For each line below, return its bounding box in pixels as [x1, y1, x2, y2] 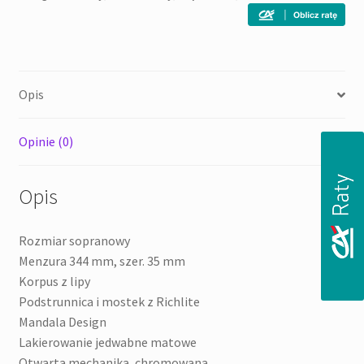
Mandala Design [18, 313, 106, 330]
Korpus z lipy [18, 272, 90, 289]
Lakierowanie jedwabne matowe [18, 333, 197, 350]
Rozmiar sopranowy [18, 232, 130, 249]
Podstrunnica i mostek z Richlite [18, 292, 200, 310]
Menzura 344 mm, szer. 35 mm [18, 252, 185, 269]
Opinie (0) [18, 133, 73, 150]
